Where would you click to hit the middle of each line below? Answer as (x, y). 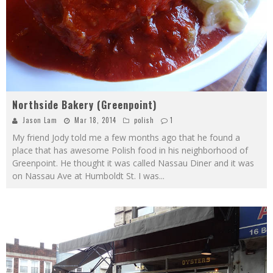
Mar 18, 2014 (95, 120)
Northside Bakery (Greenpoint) (84, 105)
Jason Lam (40, 120)
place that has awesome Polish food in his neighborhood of (130, 151)
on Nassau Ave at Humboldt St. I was (86, 176)
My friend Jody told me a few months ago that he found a (126, 138)
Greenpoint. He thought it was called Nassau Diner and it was (133, 163)
